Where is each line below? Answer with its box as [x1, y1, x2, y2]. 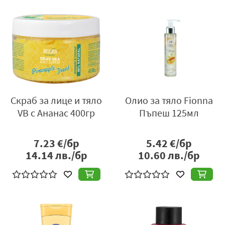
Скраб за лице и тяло [11, 94, 102, 107]
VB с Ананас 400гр [18, 106, 95, 120]
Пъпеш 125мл [139, 106, 199, 120]
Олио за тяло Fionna [125, 94, 213, 107]
